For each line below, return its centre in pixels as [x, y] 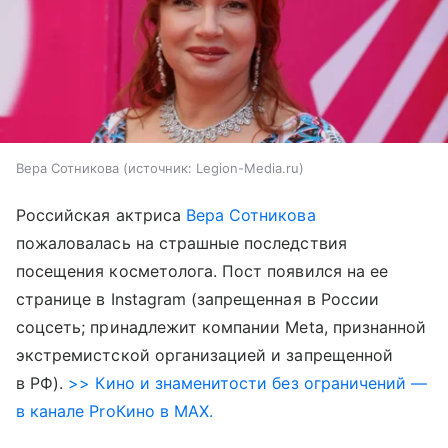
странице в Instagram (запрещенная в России [198, 299]
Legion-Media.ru [247, 168]
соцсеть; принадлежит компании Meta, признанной [221, 327]
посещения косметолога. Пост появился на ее [202, 271]
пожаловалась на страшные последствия [181, 243]
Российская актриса [101, 215]
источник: [160, 168]
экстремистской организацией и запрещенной [204, 355]
